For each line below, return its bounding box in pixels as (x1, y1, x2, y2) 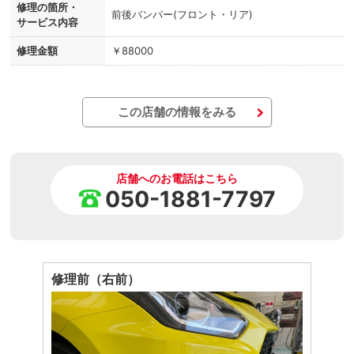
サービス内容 (17, 16, 79, 28)
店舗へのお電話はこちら (115, 171, 238, 185)
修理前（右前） (51, 271, 140, 287)
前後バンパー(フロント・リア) (111, 8, 254, 21)
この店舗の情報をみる (117, 104, 236, 119)
